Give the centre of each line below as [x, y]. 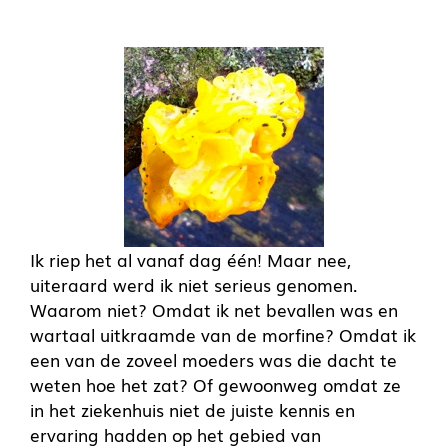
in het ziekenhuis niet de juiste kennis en [192, 409]
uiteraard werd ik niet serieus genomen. [194, 284]
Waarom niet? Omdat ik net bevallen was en [214, 309]
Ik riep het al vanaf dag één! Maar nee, [190, 259]
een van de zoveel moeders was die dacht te [213, 359]
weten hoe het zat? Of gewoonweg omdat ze [215, 384]
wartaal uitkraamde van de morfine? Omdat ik [223, 334]
